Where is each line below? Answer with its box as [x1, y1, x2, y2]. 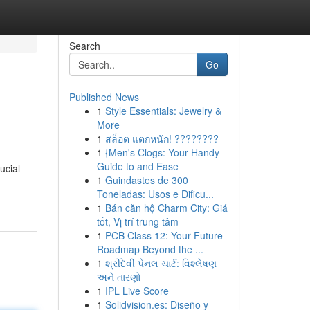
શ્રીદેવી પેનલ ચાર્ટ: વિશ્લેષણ [104, 256, 217, 270]
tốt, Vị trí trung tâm [96, 215, 179, 228]
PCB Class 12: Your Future [104, 228, 223, 242]
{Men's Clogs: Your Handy [104, 145, 219, 159]
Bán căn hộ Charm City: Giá [104, 201, 228, 215]
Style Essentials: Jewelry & [104, 104, 221, 118]
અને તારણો [96, 270, 141, 284]
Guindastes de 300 [104, 173, 188, 187]
